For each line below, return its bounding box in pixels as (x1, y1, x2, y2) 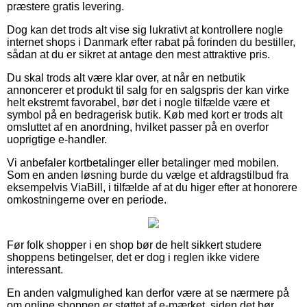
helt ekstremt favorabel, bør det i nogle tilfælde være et (7, 97, 269, 109)
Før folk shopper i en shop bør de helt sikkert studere (7, 239, 262, 251)
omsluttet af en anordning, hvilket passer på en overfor (7, 121, 269, 134)
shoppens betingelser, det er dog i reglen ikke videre (7, 251, 260, 264)
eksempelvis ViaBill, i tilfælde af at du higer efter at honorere (7, 182, 297, 194)
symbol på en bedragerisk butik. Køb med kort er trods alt (7, 109, 282, 121)
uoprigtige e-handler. (7, 134, 107, 146)
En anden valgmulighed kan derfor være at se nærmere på (7, 287, 289, 299)
